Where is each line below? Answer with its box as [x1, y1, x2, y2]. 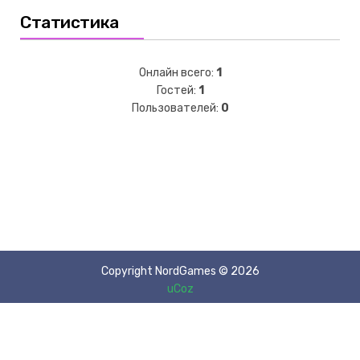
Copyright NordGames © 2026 [100, 264, 260, 278]
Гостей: [156, 83, 198, 97]
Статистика [20, 11, 119, 32]
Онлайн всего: [138, 65, 216, 80]
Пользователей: [131, 100, 221, 115]
